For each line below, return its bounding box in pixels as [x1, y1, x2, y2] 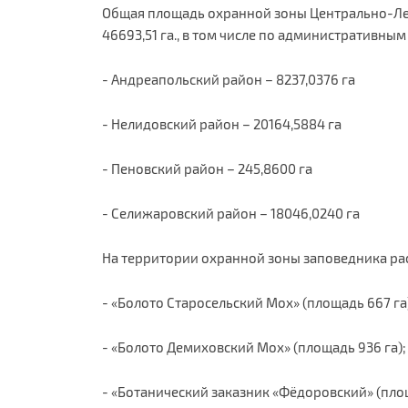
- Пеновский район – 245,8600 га [102, 159, 312, 177]
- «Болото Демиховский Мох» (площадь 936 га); [102, 338, 406, 355]
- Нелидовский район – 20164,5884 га [102, 115, 342, 132]
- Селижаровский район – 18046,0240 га [102, 204, 360, 221]
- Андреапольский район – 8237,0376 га [102, 70, 355, 87]
